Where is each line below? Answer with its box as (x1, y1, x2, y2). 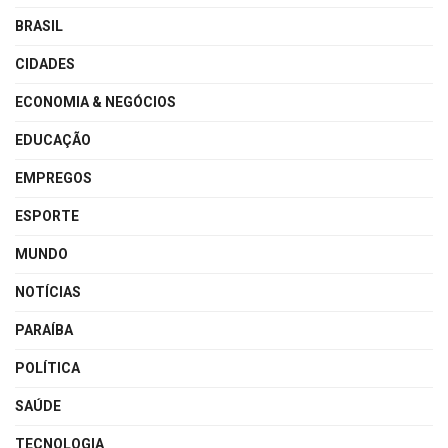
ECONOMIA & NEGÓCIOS (15, 94, 176, 111)
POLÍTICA (15, 360, 80, 377)
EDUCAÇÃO (15, 132, 91, 149)
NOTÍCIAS (15, 284, 81, 301)
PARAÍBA (15, 322, 73, 339)
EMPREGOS (15, 170, 92, 187)
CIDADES (15, 56, 75, 73)
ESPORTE (15, 208, 79, 225)
